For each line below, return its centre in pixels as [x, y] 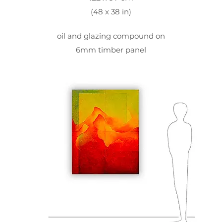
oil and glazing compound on [111, 36]
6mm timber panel [111, 50]
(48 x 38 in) [111, 12]
